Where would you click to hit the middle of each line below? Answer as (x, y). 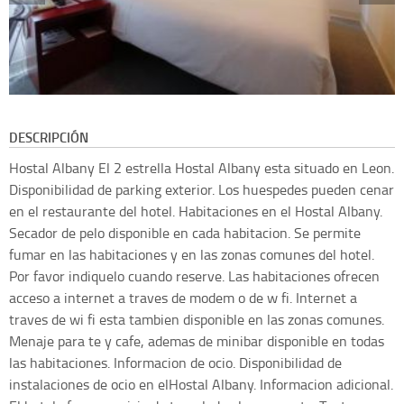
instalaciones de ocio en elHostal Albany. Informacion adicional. (201, 385)
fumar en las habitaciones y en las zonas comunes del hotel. (192, 255)
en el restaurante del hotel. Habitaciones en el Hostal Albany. (196, 211)
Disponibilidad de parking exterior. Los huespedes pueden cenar (202, 190)
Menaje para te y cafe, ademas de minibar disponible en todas (197, 341)
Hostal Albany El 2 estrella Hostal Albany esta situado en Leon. (202, 168)
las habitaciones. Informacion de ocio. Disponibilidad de (175, 363)
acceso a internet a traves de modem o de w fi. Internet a (183, 298)
